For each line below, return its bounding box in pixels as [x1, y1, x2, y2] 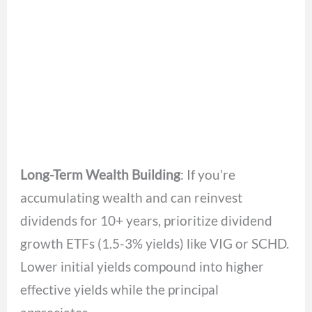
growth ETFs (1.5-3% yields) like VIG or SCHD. [20, 235, 290, 251]
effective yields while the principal [20, 281, 219, 297]
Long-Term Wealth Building [20, 166, 181, 182]
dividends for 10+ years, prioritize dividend [20, 212, 273, 228]
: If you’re [180, 166, 236, 182]
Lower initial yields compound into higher [20, 258, 265, 274]
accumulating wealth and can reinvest [20, 189, 243, 205]
